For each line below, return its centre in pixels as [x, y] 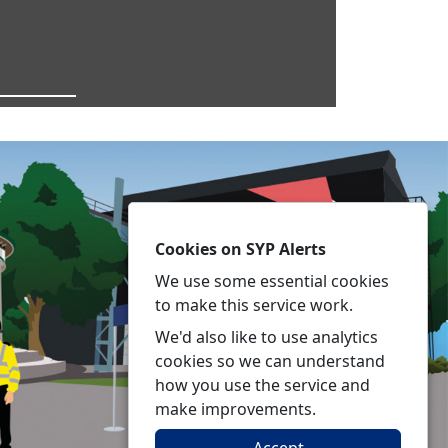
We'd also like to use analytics [266, 337]
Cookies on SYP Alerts [240, 249]
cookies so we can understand [270, 361]
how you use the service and [262, 385]
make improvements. [235, 409]
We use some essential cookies [272, 281]
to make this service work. [254, 305]
